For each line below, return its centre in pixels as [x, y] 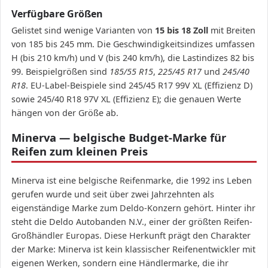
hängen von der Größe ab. [65, 113]
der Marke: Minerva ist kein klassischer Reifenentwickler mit [133, 249]
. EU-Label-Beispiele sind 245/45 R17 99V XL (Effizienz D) [139, 86]
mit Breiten [232, 31]
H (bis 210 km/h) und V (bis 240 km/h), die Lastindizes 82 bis [133, 58]
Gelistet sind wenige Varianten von [83, 31]
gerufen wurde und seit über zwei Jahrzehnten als [113, 194]
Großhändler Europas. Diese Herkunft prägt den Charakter [131, 236]
